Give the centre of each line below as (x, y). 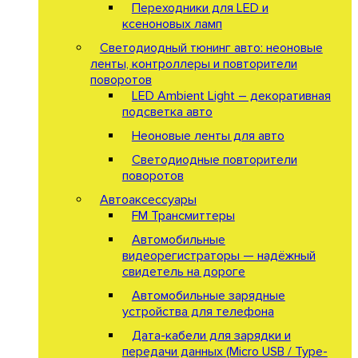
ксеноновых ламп (172, 24)
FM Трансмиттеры (183, 215)
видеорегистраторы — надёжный (219, 255)
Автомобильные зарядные (208, 295)
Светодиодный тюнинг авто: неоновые (211, 48)
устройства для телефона (198, 311)
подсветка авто (167, 111)
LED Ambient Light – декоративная (231, 95)
